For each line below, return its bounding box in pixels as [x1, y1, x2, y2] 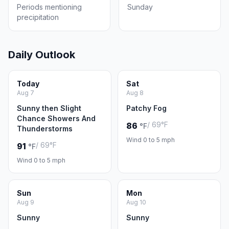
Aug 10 [126, 198, 146, 206]
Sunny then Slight [17, 104, 81, 112]
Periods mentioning [17, 3, 82, 11]
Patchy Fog [126, 104, 167, 112]
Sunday [127, 3, 153, 11]
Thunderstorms [17, 124, 73, 133]
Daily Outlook [8, 49, 75, 61]
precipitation [17, 13, 59, 21]
